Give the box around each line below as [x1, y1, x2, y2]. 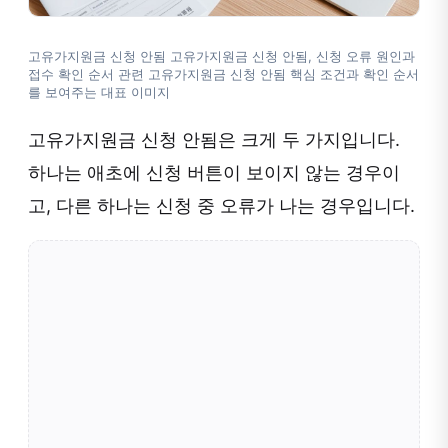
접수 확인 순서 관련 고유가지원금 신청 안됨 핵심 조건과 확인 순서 [28, 66, 419, 83]
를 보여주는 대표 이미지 [28, 84, 170, 101]
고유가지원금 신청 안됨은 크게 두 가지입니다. [28, 129, 400, 151]
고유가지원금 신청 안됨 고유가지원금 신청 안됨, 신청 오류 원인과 [28, 48, 415, 65]
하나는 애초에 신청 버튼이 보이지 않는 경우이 [28, 162, 400, 184]
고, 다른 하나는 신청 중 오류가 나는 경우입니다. [28, 195, 415, 217]
